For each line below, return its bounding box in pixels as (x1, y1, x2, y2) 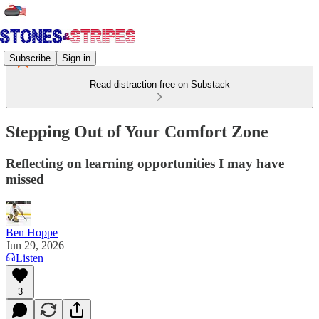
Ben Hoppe (6, 226, 58, 239)
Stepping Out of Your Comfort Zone (6, 122, 268, 141)
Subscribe (9, 52, 51, 63)
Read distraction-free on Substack (89, 79, 230, 90)
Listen (16, 251, 43, 264)
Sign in (62, 52, 90, 63)
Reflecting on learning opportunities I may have (6, 155, 284, 171)
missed (6, 171, 44, 187)
